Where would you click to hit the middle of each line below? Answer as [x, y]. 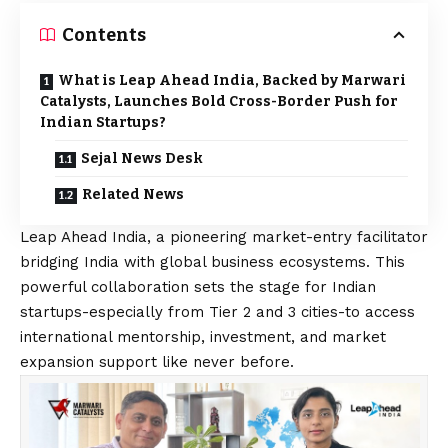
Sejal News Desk [142, 158]
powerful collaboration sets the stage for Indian [198, 286]
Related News [133, 194]
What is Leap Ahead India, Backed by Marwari [232, 80]
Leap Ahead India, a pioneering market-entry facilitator [224, 236]
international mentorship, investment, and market [203, 336]
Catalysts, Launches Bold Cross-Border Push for [219, 101]
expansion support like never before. [157, 361]
